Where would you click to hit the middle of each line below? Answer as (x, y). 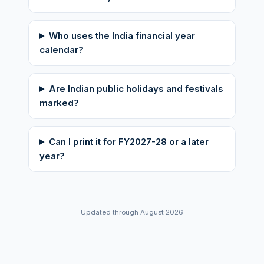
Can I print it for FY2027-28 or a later (128, 142)
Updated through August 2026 (132, 212)
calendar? (62, 50)
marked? (59, 103)
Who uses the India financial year (122, 36)
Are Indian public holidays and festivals (136, 89)
